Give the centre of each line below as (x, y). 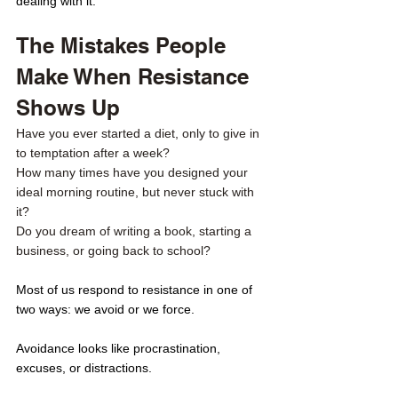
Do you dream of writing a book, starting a (135, 231)
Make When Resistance (135, 76)
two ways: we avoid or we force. (105, 309)
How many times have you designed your (134, 172)
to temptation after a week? (95, 153)
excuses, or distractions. (84, 368)
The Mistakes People (124, 45)
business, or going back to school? (115, 251)
